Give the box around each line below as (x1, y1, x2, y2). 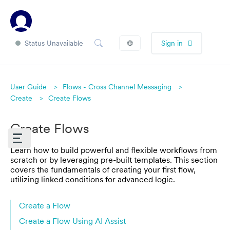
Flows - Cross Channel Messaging (63, 82, 171, 91)
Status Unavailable (25, 39, 83, 48)
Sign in (161, 39, 183, 48)
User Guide (10, 82, 47, 91)
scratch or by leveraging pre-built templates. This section (10, 155, 218, 165)
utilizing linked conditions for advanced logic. (10, 174, 175, 184)
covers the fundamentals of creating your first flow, (10, 164, 196, 175)
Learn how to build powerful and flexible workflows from (10, 145, 217, 155)
